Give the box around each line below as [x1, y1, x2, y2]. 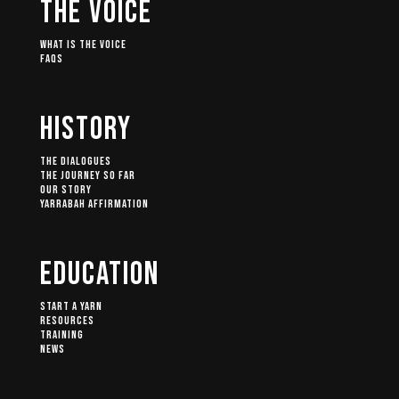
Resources [40, 313, 94, 329]
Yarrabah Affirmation [40, 197, 149, 212]
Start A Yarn [40, 299, 102, 314]
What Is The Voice [40, 37, 126, 53]
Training [40, 328, 84, 343]
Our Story [40, 183, 92, 198]
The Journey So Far [40, 168, 135, 183]
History [40, 110, 132, 150]
